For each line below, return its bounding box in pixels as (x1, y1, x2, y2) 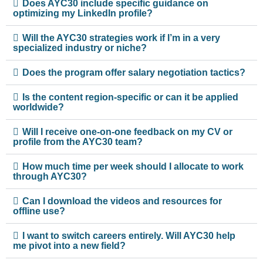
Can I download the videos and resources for (22, 195, 222, 206)
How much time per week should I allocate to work (22, 161, 244, 171)
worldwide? (13, 102, 64, 112)
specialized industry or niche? (13, 42, 147, 53)
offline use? (13, 205, 65, 216)
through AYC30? (13, 171, 87, 181)
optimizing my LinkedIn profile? (13, 8, 153, 18)
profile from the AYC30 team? (13, 136, 143, 147)
